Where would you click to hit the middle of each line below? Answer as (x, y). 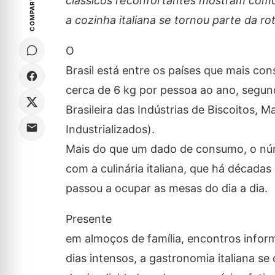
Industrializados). (110, 130)
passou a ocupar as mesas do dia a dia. (166, 188)
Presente (88, 219)
